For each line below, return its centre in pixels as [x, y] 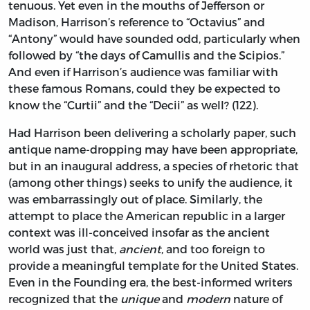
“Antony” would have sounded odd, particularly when [154, 39]
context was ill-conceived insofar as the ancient [139, 232]
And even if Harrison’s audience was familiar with [143, 72]
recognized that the [64, 299]
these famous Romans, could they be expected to [144, 89]
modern [208, 299]
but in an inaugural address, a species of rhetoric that [154, 166]
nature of [256, 299]
